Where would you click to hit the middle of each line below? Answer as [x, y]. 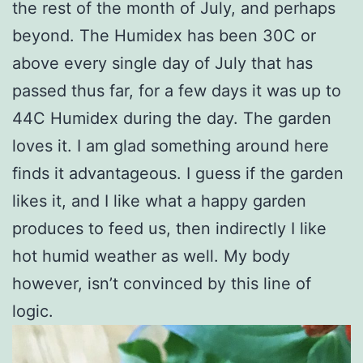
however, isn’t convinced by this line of [162, 283]
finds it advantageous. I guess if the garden [178, 173]
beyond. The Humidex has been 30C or [164, 35]
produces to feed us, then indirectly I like [169, 228]
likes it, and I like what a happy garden [159, 201]
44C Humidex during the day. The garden [172, 118]
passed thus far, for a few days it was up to [177, 90]
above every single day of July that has [162, 63]
